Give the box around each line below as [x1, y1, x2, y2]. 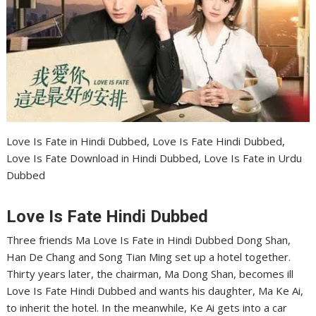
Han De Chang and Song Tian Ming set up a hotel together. [6, 250, 291, 265]
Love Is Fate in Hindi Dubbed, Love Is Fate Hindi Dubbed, [6, 134, 286, 149]
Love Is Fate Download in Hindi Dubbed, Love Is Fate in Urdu [6, 151, 303, 166]
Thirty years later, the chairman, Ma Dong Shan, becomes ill [6, 267, 294, 281]
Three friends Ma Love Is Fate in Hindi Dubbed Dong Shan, [6, 233, 291, 248]
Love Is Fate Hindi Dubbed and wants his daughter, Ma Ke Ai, [6, 284, 304, 298]
